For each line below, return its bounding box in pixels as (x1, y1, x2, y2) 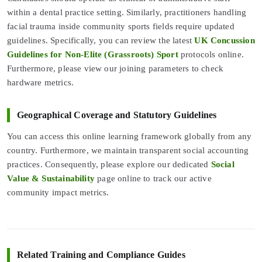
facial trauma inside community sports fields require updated (7, 21, 235, 31)
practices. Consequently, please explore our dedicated (7, 159, 211, 169)
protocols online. (178, 49, 244, 59)
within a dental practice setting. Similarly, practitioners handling (7, 7, 247, 17)
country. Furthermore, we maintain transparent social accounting (7, 145, 249, 155)
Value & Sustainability (7, 173, 95, 183)
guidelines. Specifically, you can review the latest (7, 35, 195, 45)
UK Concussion (194, 35, 255, 45)
